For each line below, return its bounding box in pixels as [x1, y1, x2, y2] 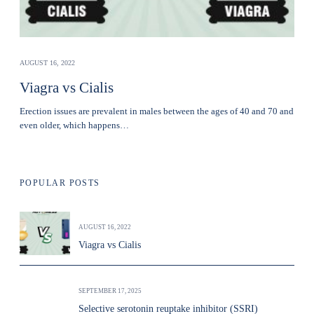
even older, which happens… [20, 120, 129, 131]
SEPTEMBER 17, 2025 [78, 287, 142, 295]
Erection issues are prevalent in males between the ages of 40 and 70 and [20, 106, 294, 117]
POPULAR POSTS [20, 178, 100, 189]
